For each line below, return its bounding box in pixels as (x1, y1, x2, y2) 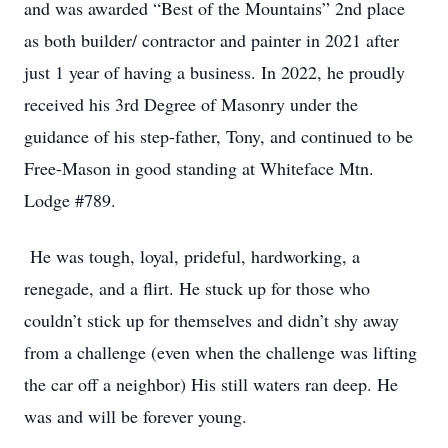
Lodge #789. (24, 188, 116, 212)
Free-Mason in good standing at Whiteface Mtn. (24, 156, 374, 180)
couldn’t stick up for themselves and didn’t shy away (24, 308, 399, 332)
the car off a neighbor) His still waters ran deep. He (24, 372, 398, 396)
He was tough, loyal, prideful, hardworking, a (24, 244, 360, 268)
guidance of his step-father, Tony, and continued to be (24, 124, 413, 148)
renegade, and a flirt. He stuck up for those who (24, 276, 370, 300)
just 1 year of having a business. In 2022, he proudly (24, 60, 405, 84)
